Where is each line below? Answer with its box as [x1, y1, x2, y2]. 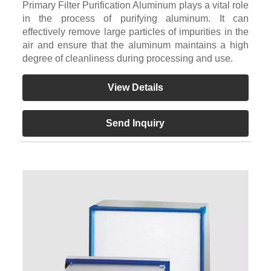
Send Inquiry [106, 118, 165, 129]
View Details [107, 82, 163, 93]
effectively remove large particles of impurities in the [22, 27, 249, 38]
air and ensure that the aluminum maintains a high [22, 40, 249, 51]
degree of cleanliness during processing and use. [22, 53, 233, 64]
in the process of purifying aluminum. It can [22, 13, 249, 24]
